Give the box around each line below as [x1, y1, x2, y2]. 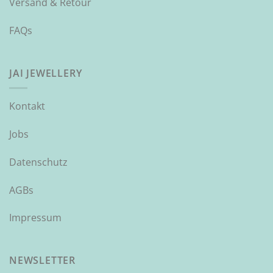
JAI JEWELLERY [9, 66, 82, 80]
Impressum [9, 211, 62, 225]
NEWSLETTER [9, 253, 76, 268]
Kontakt [9, 99, 45, 113]
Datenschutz [9, 155, 68, 169]
